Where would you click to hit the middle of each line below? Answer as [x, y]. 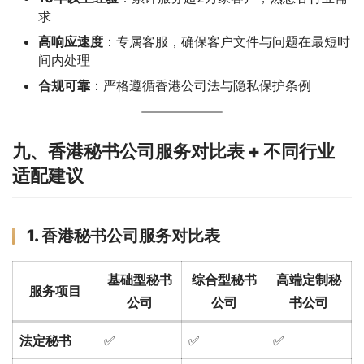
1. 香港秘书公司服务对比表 [123, 235]
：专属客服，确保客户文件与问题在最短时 [227, 41]
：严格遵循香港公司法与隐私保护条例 [201, 85]
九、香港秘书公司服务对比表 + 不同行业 [173, 151]
